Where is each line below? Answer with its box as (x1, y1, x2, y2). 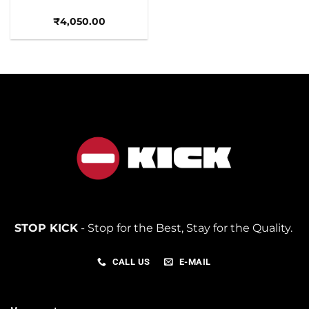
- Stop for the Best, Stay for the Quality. (77, 221, 295, 235)
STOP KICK (14, 221, 78, 235)
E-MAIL (179, 257, 211, 268)
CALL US (112, 257, 150, 268)
